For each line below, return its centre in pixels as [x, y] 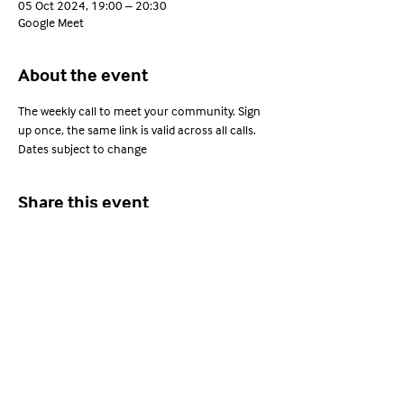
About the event [83, 77]
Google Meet [51, 23]
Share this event [83, 204]
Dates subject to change [83, 150]
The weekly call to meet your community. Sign [141, 112]
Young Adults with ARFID [144, 341]
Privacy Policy [144, 386]
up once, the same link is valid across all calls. [138, 131]
